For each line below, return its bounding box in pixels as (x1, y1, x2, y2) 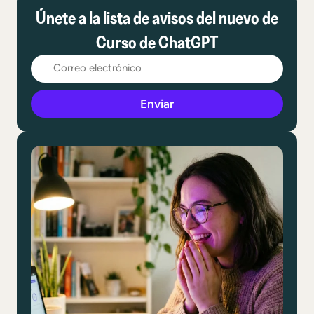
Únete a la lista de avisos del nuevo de (36, 6, 278, 28)
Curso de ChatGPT (96, 31, 218, 53)
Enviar (140, 96, 174, 111)
